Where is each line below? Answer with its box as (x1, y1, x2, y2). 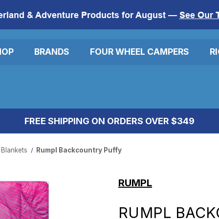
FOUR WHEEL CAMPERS (90, 46, 189, 57)
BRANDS (34, 46, 69, 57)
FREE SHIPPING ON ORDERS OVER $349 (24, 115, 195, 126)
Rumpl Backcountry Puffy (36, 146, 122, 154)
